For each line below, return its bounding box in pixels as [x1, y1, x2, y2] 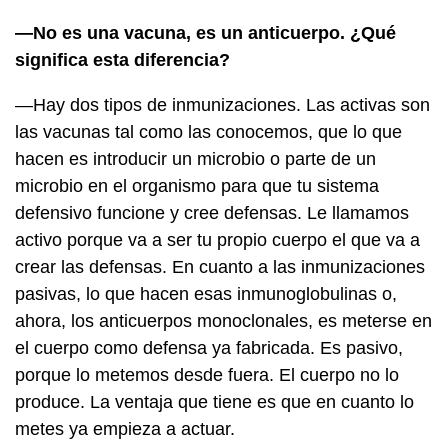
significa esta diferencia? [15, 49, 230, 70]
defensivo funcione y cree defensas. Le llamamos [15, 202, 409, 223]
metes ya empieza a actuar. [15, 418, 235, 439]
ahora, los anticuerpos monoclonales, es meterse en [15, 310, 432, 331]
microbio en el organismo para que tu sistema [15, 175, 379, 196]
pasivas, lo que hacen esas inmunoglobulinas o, [15, 283, 397, 304]
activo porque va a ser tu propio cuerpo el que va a [15, 229, 420, 250]
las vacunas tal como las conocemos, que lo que [15, 121, 402, 142]
